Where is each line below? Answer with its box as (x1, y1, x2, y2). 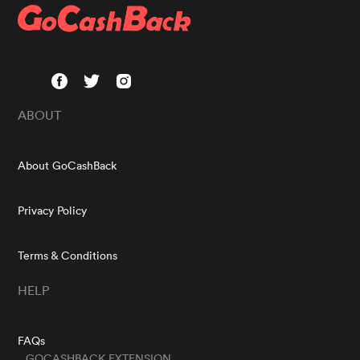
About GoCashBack (18, 157, 117, 173)
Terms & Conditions (18, 247, 118, 263)
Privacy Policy (18, 202, 88, 218)
